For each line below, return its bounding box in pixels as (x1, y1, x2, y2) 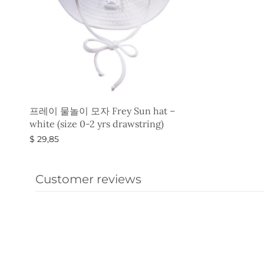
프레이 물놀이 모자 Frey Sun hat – (29, 105, 175, 117)
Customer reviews (35, 171, 141, 186)
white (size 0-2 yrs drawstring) (29, 118, 164, 130)
